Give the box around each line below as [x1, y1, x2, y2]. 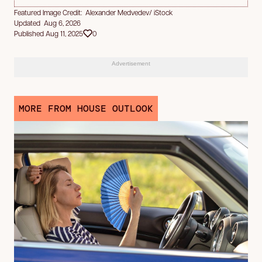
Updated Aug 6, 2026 [14, 18, 81, 27]
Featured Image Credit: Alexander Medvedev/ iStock [14, 7, 173, 17]
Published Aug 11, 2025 [14, 28, 83, 38]
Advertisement [112, 60, 150, 67]
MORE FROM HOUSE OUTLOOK [19, 102, 153, 115]
